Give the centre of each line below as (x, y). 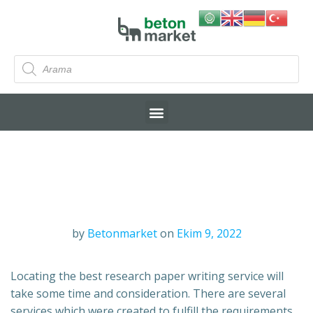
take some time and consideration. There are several (148, 294)
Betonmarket (122, 234)
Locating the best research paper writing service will (147, 276)
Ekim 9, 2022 (209, 234)
